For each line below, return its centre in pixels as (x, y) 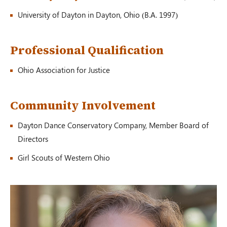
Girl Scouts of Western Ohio (64, 157)
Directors (33, 139)
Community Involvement (83, 105)
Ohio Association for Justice (64, 70)
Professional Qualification (87, 50)
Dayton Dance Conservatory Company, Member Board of (113, 125)
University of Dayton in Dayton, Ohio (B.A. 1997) (98, 14)
